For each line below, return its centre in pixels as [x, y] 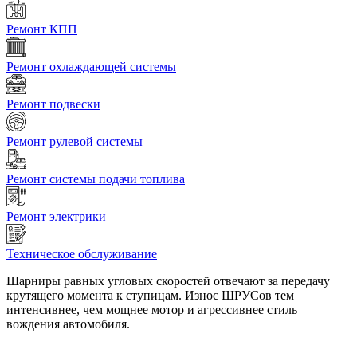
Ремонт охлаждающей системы [91, 67]
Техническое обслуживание [82, 254]
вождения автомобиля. [68, 324]
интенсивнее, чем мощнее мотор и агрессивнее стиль [152, 310]
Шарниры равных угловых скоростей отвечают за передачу [168, 281]
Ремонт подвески [53, 104]
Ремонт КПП [42, 29]
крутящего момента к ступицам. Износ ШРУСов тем [150, 296]
